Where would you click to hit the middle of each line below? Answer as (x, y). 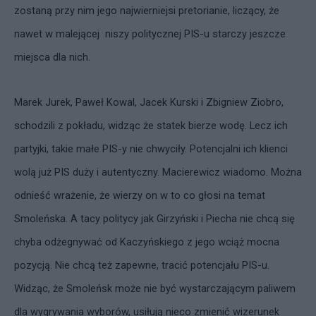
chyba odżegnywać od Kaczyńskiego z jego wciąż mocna (147, 242)
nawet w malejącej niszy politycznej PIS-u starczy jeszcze (150, 34)
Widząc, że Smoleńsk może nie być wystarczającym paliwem (155, 288)
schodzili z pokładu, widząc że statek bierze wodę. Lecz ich (151, 126)
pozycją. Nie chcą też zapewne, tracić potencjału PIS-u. (142, 265)
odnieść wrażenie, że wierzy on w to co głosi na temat (140, 195)
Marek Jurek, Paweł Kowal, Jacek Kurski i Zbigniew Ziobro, (149, 102)
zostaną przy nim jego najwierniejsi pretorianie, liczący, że (147, 11)
